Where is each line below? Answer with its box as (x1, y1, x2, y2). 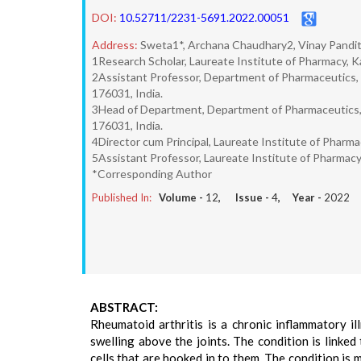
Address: (92, 38, 138, 52)
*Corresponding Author (92, 167, 212, 180)
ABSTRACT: (90, 300, 158, 314)
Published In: (92, 191, 151, 204)
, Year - (278, 191, 324, 204)
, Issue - (218, 191, 272, 204)
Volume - (159, 191, 205, 204)
